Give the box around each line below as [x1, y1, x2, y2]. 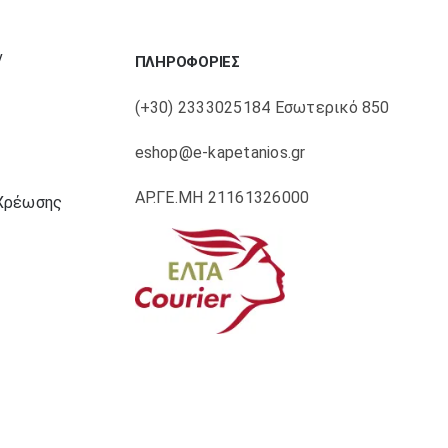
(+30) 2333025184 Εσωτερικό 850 [134, 98, 390, 118]
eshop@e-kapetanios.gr [134, 143, 306, 163]
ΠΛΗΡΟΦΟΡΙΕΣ [134, 52, 241, 71]
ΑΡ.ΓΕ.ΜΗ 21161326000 [134, 188, 310, 208]
